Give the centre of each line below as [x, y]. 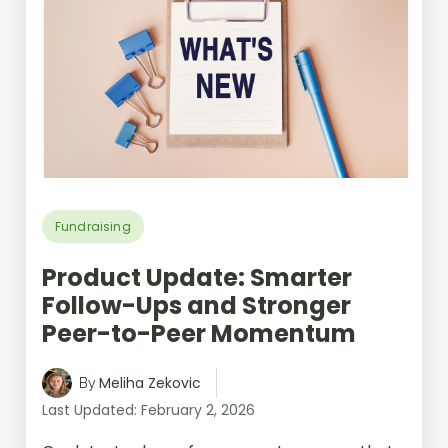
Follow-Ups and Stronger [196, 305]
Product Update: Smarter [197, 277]
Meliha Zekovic [150, 382]
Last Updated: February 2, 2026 [148, 409]
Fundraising [93, 226]
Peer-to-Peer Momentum [199, 333]
